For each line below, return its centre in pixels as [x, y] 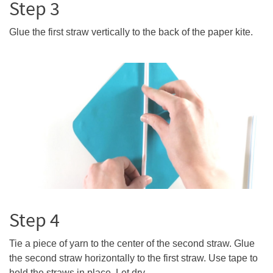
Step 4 [34, 220]
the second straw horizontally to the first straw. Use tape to [133, 258]
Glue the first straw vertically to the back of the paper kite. [131, 32]
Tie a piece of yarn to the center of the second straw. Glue [132, 243]
